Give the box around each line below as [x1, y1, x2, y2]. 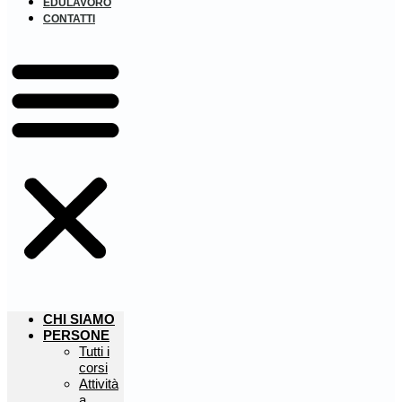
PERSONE [43, 328, 109, 344]
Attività [79, 376, 118, 392]
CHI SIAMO [43, 311, 115, 328]
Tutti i [79, 344, 109, 360]
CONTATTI [43, 13, 95, 25]
